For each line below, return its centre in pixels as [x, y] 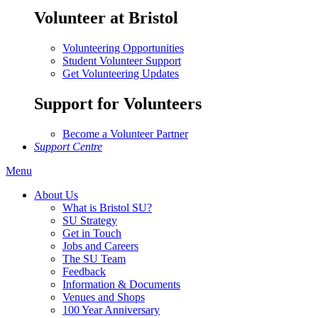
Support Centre [68, 147]
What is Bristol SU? [107, 208]
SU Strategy [90, 221]
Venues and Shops [104, 297]
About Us [56, 195]
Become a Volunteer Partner [125, 134]
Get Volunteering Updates [121, 74]
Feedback [84, 272]
